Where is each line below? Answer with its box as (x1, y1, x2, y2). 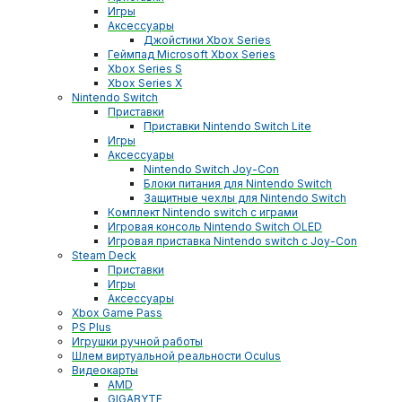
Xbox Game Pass (72, 306, 162, 320)
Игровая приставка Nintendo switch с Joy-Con (108, 234, 357, 249)
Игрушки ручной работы (72, 335, 203, 349)
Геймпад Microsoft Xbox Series (108, 48, 275, 62)
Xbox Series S (108, 62, 182, 76)
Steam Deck (72, 249, 136, 263)
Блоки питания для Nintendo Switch (144, 177, 332, 191)
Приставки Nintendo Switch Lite (144, 119, 311, 134)
